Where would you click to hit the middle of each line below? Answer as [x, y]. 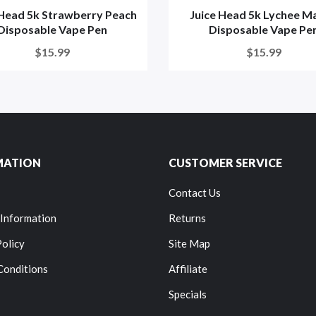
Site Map [189, 243]
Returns [187, 218]
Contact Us [195, 193]
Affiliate [188, 269]
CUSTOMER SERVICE [225, 163]
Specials [188, 294]
